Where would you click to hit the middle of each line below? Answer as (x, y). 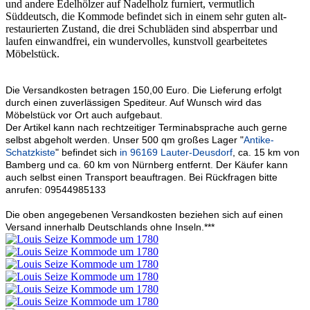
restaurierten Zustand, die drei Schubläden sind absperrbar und (142, 29)
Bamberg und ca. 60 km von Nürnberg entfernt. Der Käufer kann (147, 165)
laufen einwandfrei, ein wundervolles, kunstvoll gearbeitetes (136, 42)
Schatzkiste (30, 153)
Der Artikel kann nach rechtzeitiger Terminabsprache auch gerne (146, 128)
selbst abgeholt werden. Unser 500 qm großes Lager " (125, 140)
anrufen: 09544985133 (56, 190)
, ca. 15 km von (266, 153)
